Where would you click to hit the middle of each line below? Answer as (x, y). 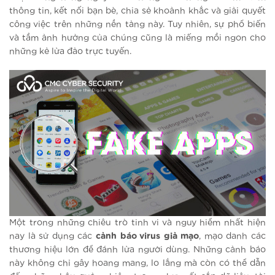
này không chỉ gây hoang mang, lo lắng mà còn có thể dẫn (137, 263)
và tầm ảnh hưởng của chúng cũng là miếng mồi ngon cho (137, 38)
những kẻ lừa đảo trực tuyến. (70, 52)
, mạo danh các (233, 236)
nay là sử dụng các (52, 236)
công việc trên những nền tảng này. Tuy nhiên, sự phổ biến (137, 25)
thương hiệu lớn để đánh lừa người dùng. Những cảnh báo (137, 250)
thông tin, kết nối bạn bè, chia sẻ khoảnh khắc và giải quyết (137, 11)
